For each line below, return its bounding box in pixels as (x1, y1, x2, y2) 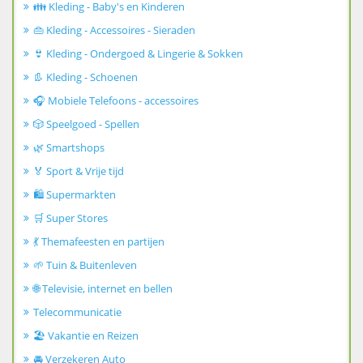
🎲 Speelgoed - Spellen (33, 117, 139, 132)
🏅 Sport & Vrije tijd (33, 164, 124, 179)
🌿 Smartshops (33, 140, 105, 156)
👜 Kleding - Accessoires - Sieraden (33, 23, 195, 38)
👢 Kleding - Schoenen (33, 70, 138, 85)
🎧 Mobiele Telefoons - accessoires (33, 93, 199, 109)
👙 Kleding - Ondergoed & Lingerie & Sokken (33, 46, 243, 62)
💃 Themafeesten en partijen (33, 234, 164, 250)
